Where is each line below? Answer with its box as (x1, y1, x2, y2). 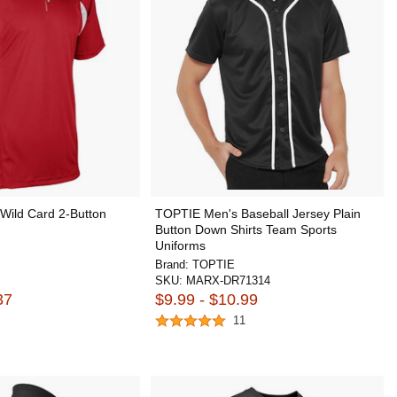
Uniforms (154, 238, 206, 253)
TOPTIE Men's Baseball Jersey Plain (154, 206, 361, 221)
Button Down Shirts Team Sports (154, 222, 337, 237)
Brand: (154, 258, 192, 271)
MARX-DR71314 (185, 274, 270, 287)
